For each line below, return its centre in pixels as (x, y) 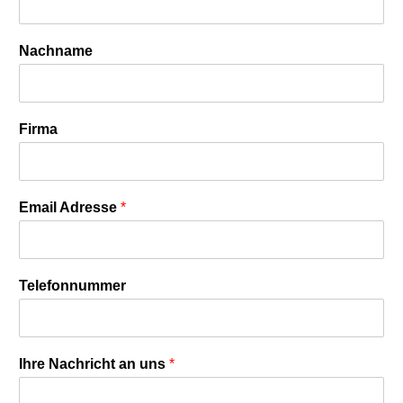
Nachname (56, 51)
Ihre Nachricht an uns (94, 364)
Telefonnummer (72, 286)
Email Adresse (70, 208)
